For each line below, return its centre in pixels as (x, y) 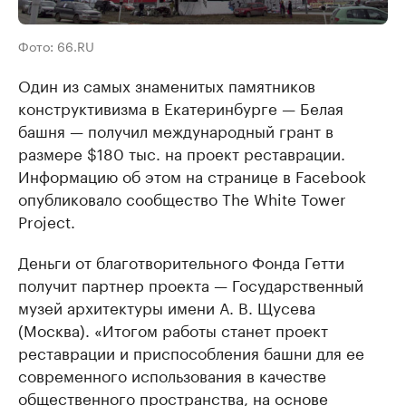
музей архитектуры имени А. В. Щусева (167, 307)
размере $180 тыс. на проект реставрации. (182, 153)
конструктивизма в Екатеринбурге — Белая (181, 107)
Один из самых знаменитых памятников (167, 85)
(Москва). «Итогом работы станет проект (173, 329)
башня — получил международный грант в (176, 130)
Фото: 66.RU (56, 46)
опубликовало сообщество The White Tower (182, 198)
